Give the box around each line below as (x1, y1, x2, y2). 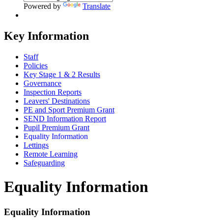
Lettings (24, 140, 49, 149)
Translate (82, 1, 110, 10)
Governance (24, 79, 61, 87)
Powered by (24, 1, 63, 10)
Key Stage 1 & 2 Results (24, 70, 100, 79)
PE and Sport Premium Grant (24, 105, 114, 114)
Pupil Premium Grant (24, 123, 89, 132)
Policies (24, 61, 48, 70)
